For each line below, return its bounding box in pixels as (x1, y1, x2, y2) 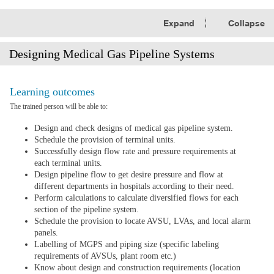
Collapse (228, 18, 265, 29)
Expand (163, 18, 198, 29)
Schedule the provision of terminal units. (34, 135, 176, 144)
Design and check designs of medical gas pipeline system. (34, 123, 233, 133)
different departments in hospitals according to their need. (34, 181, 234, 191)
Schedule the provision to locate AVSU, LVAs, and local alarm (34, 216, 251, 226)
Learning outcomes (10, 86, 95, 98)
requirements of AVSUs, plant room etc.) (34, 251, 176, 261)
